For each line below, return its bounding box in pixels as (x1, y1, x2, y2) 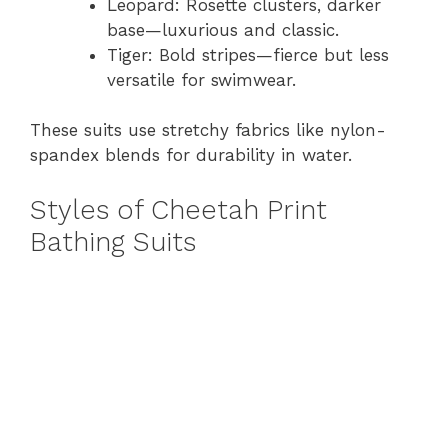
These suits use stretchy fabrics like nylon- (30, 120, 386, 140)
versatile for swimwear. (106, 69, 296, 90)
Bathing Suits (30, 225, 196, 258)
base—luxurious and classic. (106, 19, 339, 40)
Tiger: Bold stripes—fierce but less (106, 44, 389, 65)
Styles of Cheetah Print (30, 193, 327, 226)
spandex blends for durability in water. (30, 145, 352, 165)
